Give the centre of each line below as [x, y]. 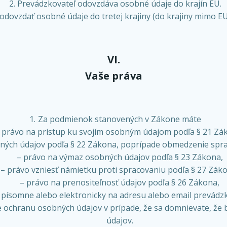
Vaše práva [113, 76]
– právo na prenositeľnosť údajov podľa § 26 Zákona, [120, 182]
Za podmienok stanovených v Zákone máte [119, 119]
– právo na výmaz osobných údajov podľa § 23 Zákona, [120, 157]
